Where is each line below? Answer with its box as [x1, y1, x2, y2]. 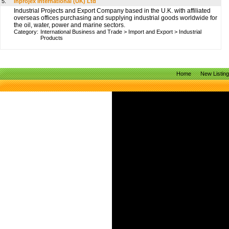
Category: [14, 29, 38, 35]
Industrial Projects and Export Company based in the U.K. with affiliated [14, 7, 211, 14]
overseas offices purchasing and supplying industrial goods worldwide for [14, 14, 217, 21]
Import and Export [128, 29, 173, 35]
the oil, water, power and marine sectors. [14, 21, 125, 29]
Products [40, 35, 63, 41]
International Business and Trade [40, 29, 122, 35]
